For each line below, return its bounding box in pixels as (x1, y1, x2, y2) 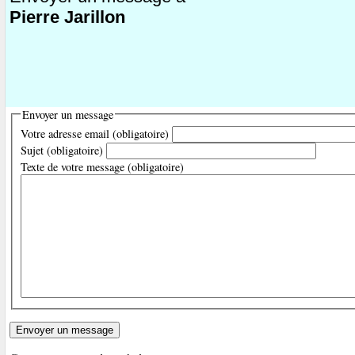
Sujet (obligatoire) (21, 142, 104, 158)
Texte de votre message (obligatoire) (21, 158, 185, 174)
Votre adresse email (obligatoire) (21, 125, 170, 141)
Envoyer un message (22, 106, 114, 122)
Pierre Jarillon (9, 6, 125, 27)
